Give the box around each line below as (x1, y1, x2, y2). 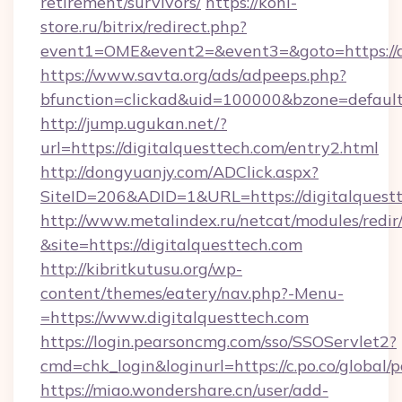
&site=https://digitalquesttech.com (40, 234, 302, 255)
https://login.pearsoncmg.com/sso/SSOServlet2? (40, 331, 397, 352)
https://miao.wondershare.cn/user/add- (40, 380, 328, 400)
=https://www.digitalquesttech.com (40, 307, 309, 328)
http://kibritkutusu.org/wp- (40, 258, 242, 279)
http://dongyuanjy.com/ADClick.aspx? (40, 162, 319, 182)
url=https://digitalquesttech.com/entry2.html (40, 137, 379, 158)
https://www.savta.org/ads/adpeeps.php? (40, 65, 346, 85)
